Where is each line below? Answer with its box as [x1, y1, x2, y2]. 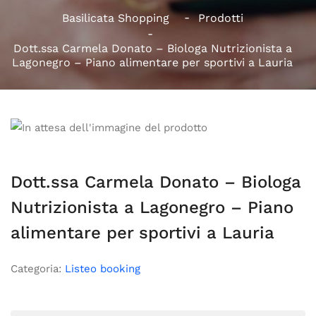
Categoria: [11, 262, 65, 275]
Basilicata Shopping [61, 11, 169, 25]
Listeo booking [65, 262, 140, 275]
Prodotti [197, 11, 243, 25]
